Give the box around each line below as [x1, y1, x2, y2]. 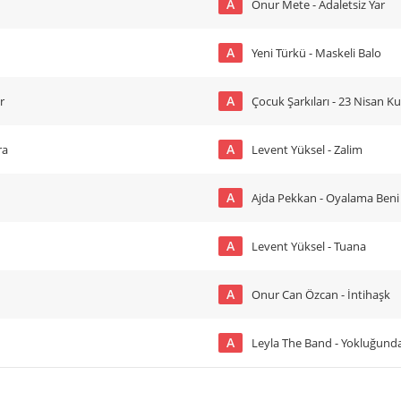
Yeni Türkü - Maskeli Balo [252, 45, 381, 61]
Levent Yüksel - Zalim [252, 141, 363, 158]
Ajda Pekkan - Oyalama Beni [252, 190, 399, 206]
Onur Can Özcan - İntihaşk [305, 286, 390, 303]
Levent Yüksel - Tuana [252, 238, 366, 254]
